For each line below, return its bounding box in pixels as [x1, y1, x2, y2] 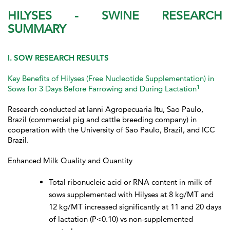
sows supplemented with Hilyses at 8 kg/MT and [49, 189, 214, 200]
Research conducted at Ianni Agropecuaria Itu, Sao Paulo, [8, 104, 203, 114]
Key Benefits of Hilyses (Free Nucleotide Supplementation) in [8, 73, 214, 84]
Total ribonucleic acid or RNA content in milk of [49, 177, 212, 187]
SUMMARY [8, 22, 66, 36]
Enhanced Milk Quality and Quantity [8, 156, 132, 166]
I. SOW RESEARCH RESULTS [8, 53, 109, 63]
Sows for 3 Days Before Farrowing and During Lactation [8, 84, 197, 94]
